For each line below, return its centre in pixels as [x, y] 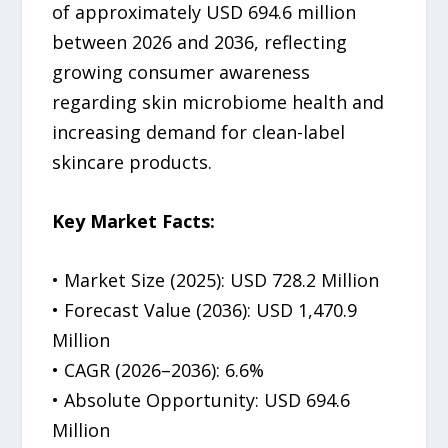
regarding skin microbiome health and [218, 102]
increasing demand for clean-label [199, 132]
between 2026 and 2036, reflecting [200, 42]
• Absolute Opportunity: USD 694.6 [201, 399]
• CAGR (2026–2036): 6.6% [158, 369]
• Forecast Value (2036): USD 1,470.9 [205, 309]
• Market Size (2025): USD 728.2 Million [216, 279]
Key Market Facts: [134, 220]
